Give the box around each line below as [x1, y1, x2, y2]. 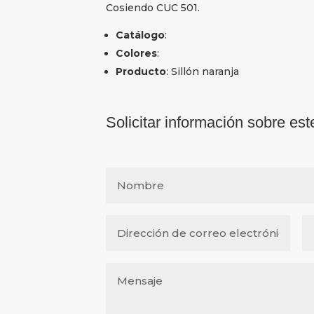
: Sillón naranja [165, 64, 239, 78]
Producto [115, 64, 166, 78]
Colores [115, 46, 157, 60]
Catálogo [115, 28, 165, 41]
